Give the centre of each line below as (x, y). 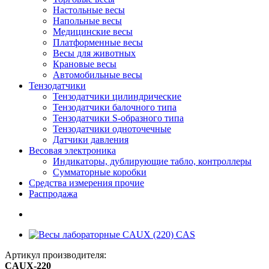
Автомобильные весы (98, 74)
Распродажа (53, 193)
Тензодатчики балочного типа (115, 107)
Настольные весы (89, 10)
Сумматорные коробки (100, 172)
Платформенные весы (98, 42)
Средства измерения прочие (86, 183)
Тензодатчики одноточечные (112, 128)
